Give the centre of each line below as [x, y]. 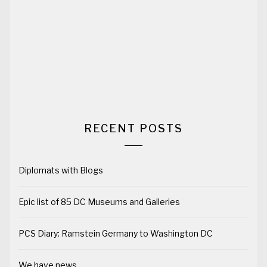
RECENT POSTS [133, 128]
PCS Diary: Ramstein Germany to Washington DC [116, 233]
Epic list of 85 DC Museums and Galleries [99, 201]
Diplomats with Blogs [61, 170]
